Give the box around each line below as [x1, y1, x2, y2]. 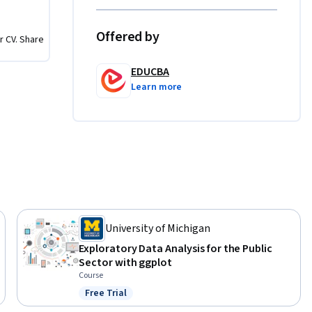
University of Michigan [105, 221, 210, 237]
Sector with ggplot [79, 255, 173, 271]
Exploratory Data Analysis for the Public [79, 241, 273, 257]
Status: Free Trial [84, 292, 165, 309]
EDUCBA [131, 64, 169, 80]
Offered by [96, 27, 159, 47]
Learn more [131, 80, 182, 95]
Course [79, 270, 103, 282]
